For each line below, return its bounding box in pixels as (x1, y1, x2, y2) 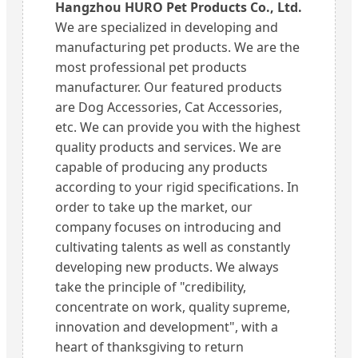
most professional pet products (55, 58, 247, 77)
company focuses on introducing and (55, 218, 281, 237)
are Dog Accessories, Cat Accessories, (55, 98, 282, 117)
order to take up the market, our (55, 198, 253, 217)
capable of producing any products (55, 158, 268, 177)
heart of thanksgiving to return (55, 338, 244, 356)
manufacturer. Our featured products (55, 78, 282, 97)
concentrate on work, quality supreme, (55, 298, 290, 316)
